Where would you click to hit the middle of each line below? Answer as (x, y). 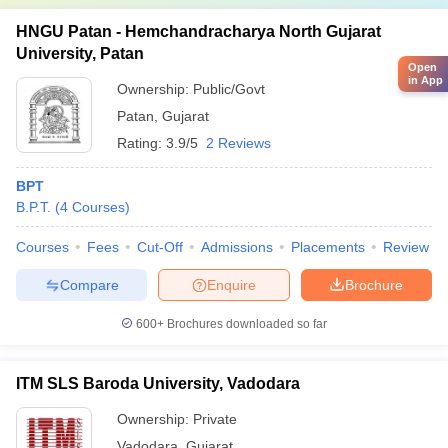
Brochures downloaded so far (245, 324)
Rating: (141, 143)
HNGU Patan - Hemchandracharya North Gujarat (198, 31)
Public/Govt (229, 89)
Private (215, 419)
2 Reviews (238, 143)
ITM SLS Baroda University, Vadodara (158, 383)
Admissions (237, 247)
